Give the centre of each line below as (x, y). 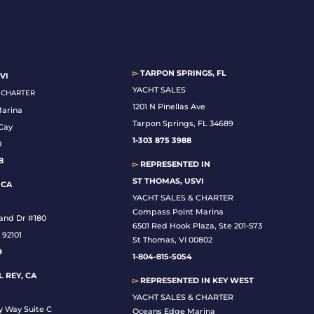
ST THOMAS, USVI (169, 181)
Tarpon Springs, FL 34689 (183, 124)
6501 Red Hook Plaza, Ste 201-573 (198, 226)
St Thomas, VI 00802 (173, 240)
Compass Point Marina (178, 212)
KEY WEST (233, 281)
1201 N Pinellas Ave (169, 107)
